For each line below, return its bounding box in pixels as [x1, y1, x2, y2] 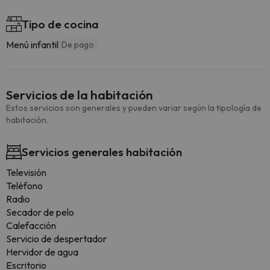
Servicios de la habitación [6, 87, 153, 102]
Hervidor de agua [6, 246, 78, 258]
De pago [61, 39, 94, 50]
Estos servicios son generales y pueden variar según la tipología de [6, 102, 262, 113]
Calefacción [6, 219, 56, 231]
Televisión [6, 166, 46, 178]
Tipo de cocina [22, 17, 99, 31]
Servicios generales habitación [22, 145, 182, 159]
